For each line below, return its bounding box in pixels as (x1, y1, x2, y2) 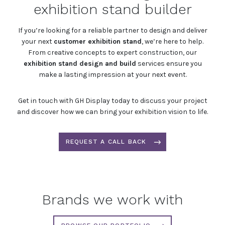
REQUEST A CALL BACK (65, 138, 147, 146)
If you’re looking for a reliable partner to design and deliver (18, 26, 207, 35)
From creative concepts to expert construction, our (28, 48, 197, 57)
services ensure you (136, 59, 202, 68)
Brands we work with (42, 191, 183, 208)
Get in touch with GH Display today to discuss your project (18, 96, 207, 105)
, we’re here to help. (142, 37, 203, 46)
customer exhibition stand (54, 37, 142, 46)
